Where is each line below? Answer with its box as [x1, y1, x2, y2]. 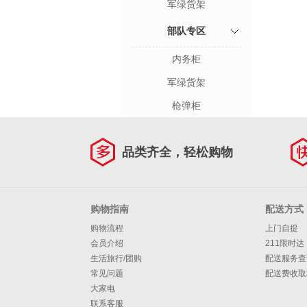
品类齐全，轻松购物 [122, 145, 233, 159]
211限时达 [265, 238, 304, 248]
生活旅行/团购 [90, 254, 142, 263]
